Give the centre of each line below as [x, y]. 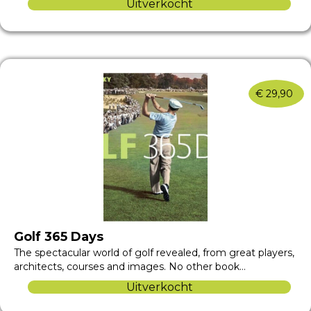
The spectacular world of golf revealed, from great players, [154, 253]
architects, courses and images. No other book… [130, 267]
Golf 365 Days [59, 237]
